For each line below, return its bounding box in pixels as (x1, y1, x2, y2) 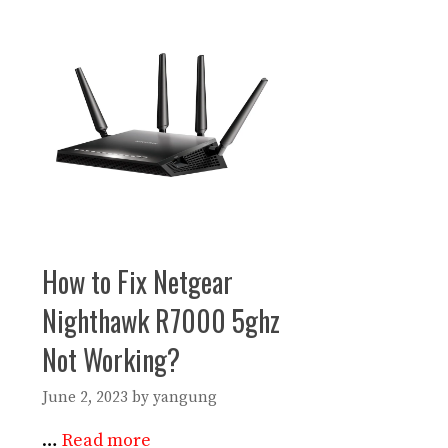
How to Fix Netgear (42, 261, 233, 303)
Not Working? (42, 339, 180, 381)
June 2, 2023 (42, 387, 128, 407)
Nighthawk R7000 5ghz (42, 300, 280, 342)
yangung (153, 387, 217, 407)
